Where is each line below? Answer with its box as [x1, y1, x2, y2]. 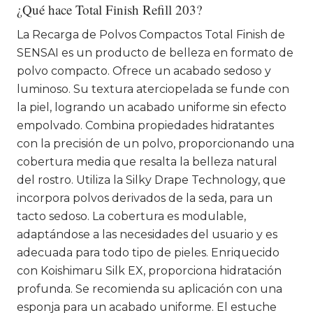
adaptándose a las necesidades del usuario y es [17, 227, 277, 241]
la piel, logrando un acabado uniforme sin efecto [17, 100, 286, 114]
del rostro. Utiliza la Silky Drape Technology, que [17, 173, 286, 187]
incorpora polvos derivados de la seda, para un [17, 191, 272, 205]
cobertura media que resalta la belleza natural [17, 154, 277, 168]
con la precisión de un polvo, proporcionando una [17, 136, 294, 150]
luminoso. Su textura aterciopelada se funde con [17, 82, 289, 96]
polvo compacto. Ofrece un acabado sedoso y [17, 64, 271, 78]
